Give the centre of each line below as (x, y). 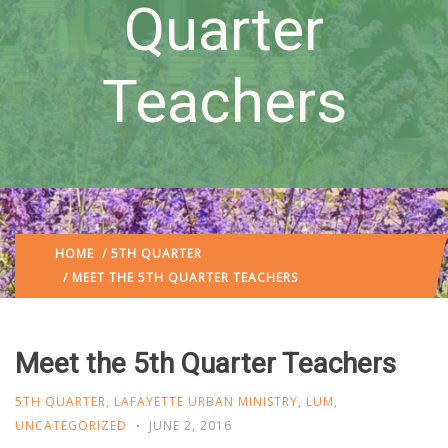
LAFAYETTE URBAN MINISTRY (206, 401)
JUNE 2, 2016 (190, 425)
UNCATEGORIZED (71, 425)
